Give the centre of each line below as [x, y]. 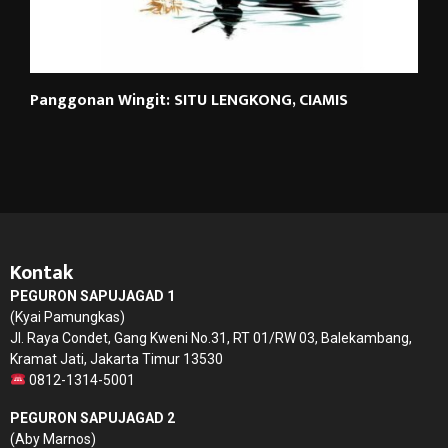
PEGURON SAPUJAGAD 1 [92, 295]
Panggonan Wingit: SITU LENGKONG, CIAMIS [189, 100]
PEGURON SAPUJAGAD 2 [92, 417]
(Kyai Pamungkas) [67, 316]
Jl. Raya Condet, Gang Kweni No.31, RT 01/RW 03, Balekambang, [211, 337]
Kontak [41, 272]
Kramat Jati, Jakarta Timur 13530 [116, 358]
